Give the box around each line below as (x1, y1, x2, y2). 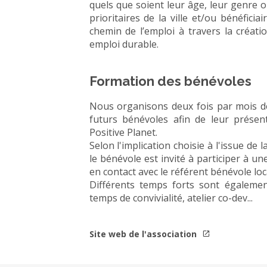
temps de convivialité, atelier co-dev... (89, 191, 253, 204)
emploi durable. (89, 38, 159, 51)
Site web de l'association (89, 228, 199, 240)
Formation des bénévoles (89, 73, 252, 89)
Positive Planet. (89, 126, 157, 139)
